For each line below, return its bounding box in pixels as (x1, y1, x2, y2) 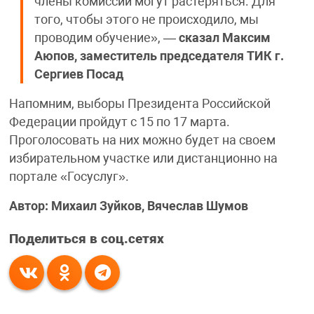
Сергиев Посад (34, 67, 123, 81)
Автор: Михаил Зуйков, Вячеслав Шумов (8, 198, 248, 213)
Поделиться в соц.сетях (8, 231, 164, 247)
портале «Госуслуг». (8, 169, 129, 184)
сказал (178, 30, 219, 45)
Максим (221, 30, 271, 45)
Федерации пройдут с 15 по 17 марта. (8, 114, 230, 129)
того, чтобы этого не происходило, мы (34, 12, 259, 27)
